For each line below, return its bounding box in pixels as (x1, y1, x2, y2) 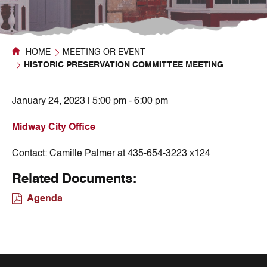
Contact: (12, 149, 49, 159)
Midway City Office (12, 123, 95, 132)
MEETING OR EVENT (63, 48, 146, 57)
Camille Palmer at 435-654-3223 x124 (49, 149, 210, 159)
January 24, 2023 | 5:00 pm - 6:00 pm (12, 97, 168, 106)
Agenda (26, 194, 63, 204)
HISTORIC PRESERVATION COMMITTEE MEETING (24, 61, 223, 69)
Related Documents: (12, 173, 136, 186)
